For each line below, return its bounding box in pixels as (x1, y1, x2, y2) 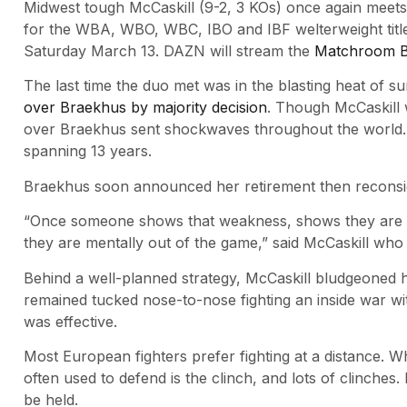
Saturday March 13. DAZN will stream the (24, 42, 314, 61)
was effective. (24, 312, 117, 331)
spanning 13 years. (24, 142, 152, 161)
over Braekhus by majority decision (24, 98, 267, 117)
